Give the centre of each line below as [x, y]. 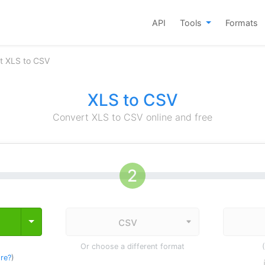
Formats [242, 22]
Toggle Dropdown [69, 221]
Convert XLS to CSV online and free [132, 117]
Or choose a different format [132, 246]
